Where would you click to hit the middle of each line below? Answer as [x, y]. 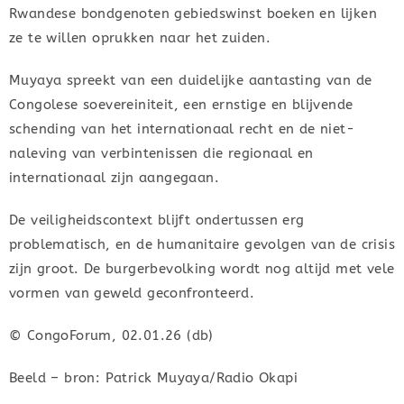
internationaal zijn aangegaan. [114, 177]
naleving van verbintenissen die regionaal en [161, 153]
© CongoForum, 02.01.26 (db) [111, 335]
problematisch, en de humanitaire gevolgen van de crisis [202, 244]
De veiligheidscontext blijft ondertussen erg [157, 220]
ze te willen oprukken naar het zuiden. [140, 37]
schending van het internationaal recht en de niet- [182, 129]
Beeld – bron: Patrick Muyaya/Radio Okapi [153, 377]
